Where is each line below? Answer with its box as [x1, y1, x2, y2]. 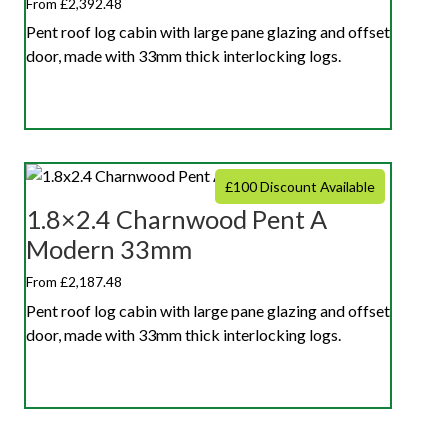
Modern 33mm [26, 234, 192, 265]
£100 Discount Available [225, 178, 375, 196]
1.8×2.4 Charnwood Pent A [26, 204, 327, 235]
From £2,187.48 [26, 273, 122, 291]
